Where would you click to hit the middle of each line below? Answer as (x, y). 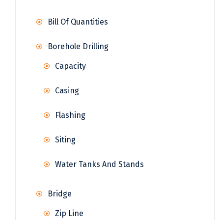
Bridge (60, 193)
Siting (65, 139)
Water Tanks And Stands (99, 164)
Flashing (70, 115)
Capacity (70, 66)
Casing (67, 90)
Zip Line (69, 213)
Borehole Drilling (78, 46)
